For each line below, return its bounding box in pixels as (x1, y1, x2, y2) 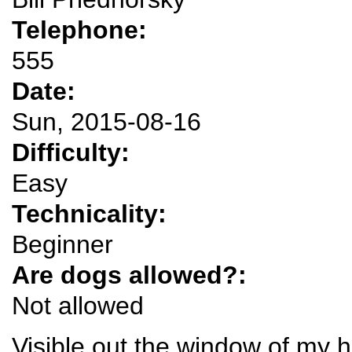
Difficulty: (12, 137, 137, 167)
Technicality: (12, 199, 174, 228)
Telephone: (12, 15, 154, 44)
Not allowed (12, 291, 144, 320)
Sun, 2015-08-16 (12, 107, 201, 136)
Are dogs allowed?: (12, 260, 254, 289)
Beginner (12, 229, 113, 258)
